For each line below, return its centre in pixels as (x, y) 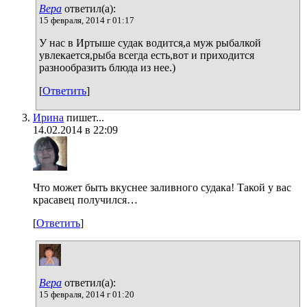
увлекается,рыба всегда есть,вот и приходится (147, 55)
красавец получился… (85, 199)
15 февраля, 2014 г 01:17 (87, 20)
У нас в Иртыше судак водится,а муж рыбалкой (150, 42)
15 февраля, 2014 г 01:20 (87, 294)
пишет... (84, 117)
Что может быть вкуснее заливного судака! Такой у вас (162, 187)
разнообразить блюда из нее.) (107, 67)
